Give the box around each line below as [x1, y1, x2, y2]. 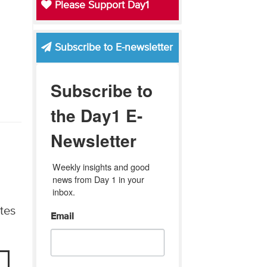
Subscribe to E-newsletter [51, 42, 173, 53]
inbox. [52, 185, 75, 198]
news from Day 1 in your [52, 172, 144, 185]
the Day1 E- [50, 103, 142, 128]
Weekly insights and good [52, 160, 150, 173]
